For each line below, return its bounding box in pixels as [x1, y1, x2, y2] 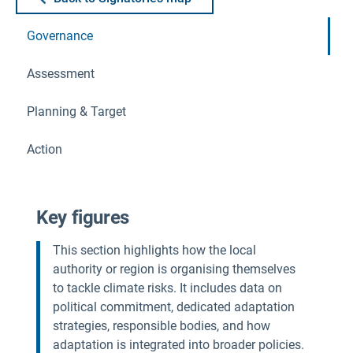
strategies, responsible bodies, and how [53, 318, 270, 333]
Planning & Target [27, 104, 126, 119]
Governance [27, 28, 93, 43]
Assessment [27, 66, 95, 81]
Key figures [36, 206, 130, 229]
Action [27, 142, 62, 157]
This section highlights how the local [53, 243, 256, 258]
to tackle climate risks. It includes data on [53, 281, 282, 295]
